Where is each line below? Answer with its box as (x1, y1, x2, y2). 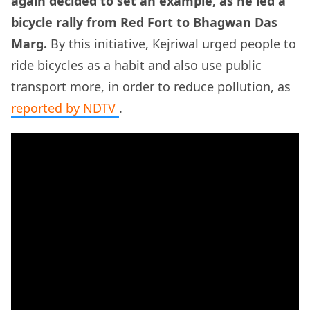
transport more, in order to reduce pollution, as (11, 78, 291, 95)
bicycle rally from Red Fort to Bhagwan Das (11, 14, 277, 31)
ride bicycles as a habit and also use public (11, 57, 262, 74)
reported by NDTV (11, 100, 119, 117)
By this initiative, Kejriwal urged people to (51, 35, 296, 53)
